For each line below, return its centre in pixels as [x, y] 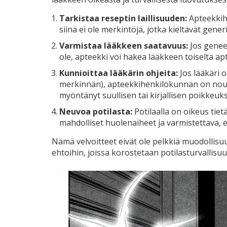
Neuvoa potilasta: [96, 111]
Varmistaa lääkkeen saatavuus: [124, 45]
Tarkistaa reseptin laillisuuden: [123, 18]
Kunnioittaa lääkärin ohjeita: [119, 73]
